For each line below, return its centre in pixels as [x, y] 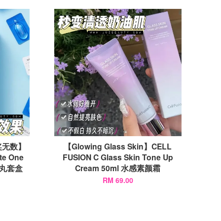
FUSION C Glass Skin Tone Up [118, 157]
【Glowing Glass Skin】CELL [118, 146]
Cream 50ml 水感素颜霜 [118, 168]
